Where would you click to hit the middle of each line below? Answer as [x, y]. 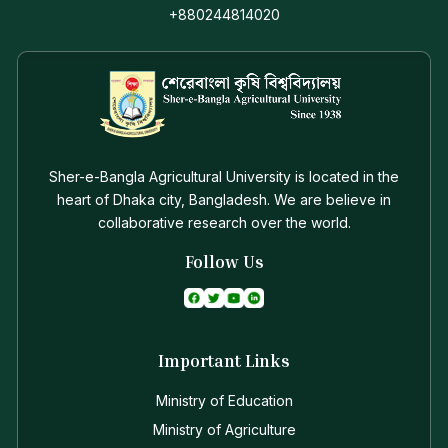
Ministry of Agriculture [224, 428]
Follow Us [224, 259]
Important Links [224, 359]
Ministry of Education [224, 399]
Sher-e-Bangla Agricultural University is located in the [224, 174]
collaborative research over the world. [224, 220]
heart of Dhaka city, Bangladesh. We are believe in [224, 197]
